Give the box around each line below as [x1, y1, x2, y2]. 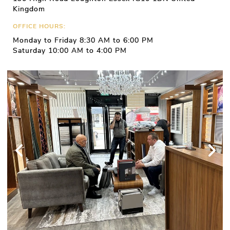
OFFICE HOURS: [12, 22, 66, 31]
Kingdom [12, 4, 45, 14]
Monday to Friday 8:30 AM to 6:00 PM [12, 35, 154, 46]
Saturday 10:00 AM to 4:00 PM [12, 46, 127, 56]
